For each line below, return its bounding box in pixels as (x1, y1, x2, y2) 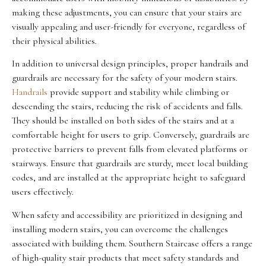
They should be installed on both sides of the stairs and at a (12, 115, 234, 127)
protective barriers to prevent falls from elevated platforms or (12, 143, 248, 156)
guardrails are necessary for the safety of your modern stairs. (12, 72, 237, 84)
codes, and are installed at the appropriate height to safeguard (12, 172, 245, 184)
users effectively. (12, 186, 74, 198)
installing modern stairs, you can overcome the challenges (12, 223, 228, 235)
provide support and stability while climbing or (47, 86, 229, 99)
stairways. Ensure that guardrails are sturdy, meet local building (12, 157, 248, 170)
